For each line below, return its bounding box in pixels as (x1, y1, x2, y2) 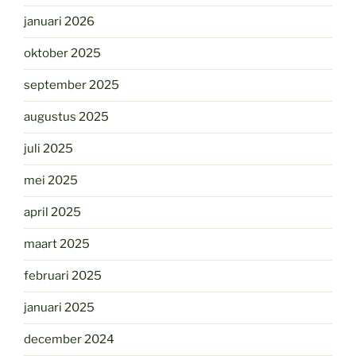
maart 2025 (24, 237, 90, 252)
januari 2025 (24, 300, 95, 315)
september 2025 (24, 78, 119, 93)
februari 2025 (24, 269, 102, 284)
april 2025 (24, 205, 81, 220)
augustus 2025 (24, 110, 109, 125)
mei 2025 (24, 173, 78, 188)
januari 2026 (24, 14, 95, 29)
